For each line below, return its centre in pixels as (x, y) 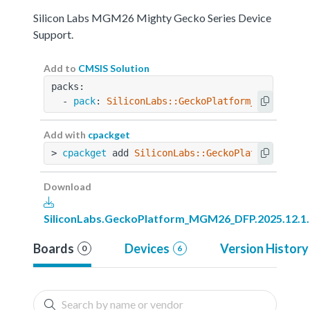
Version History (264, 248)
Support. (53, 34)
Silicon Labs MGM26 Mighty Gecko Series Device (152, 17)
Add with (66, 134)
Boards (54, 248)
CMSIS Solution (114, 68)
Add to (61, 68)
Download (67, 186)
